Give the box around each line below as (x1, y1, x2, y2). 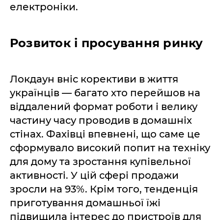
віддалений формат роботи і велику (10, 101, 197, 112)
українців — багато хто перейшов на (10, 87, 200, 99)
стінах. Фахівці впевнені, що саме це (10, 128, 200, 140)
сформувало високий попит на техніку (10, 142, 210, 154)
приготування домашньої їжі (10, 197, 161, 209)
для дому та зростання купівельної (10, 156, 191, 167)
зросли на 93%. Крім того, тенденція (10, 183, 198, 195)
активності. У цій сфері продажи (10, 169, 179, 181)
